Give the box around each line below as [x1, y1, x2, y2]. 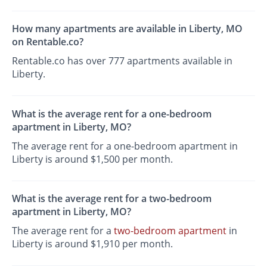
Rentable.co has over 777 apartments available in [12, 54, 233, 68]
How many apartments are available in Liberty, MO [12, 22, 243, 36]
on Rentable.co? [12, 35, 84, 49]
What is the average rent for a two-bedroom [12, 191, 212, 205]
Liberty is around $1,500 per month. [12, 152, 173, 166]
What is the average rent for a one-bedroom [12, 107, 212, 120]
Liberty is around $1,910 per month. [12, 237, 173, 250]
